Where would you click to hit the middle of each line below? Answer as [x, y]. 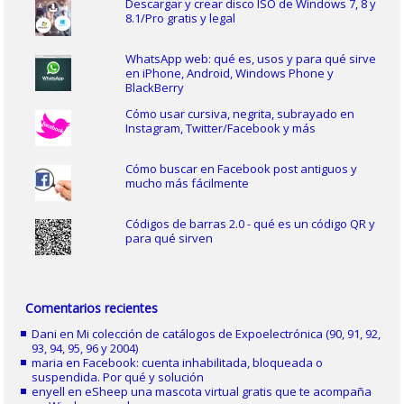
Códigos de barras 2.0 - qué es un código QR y [250, 223]
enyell [49, 392]
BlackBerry [154, 87]
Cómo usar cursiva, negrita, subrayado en [239, 113]
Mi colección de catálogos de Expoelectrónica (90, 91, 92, [229, 334]
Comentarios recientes [92, 308]
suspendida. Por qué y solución [118, 377]
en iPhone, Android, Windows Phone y [229, 73]
